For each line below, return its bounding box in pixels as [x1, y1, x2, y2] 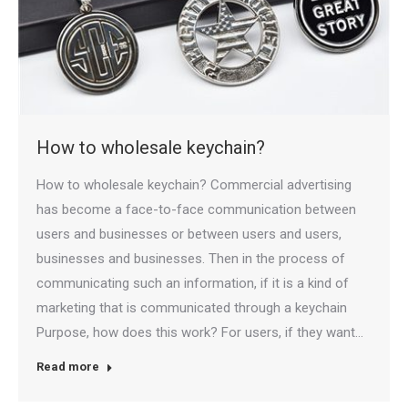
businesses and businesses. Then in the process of [36, 250, 345, 268]
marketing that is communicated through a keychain [36, 300, 347, 317]
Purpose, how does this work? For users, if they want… [36, 324, 363, 342]
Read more [36, 360, 99, 374]
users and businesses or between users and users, [36, 226, 342, 243]
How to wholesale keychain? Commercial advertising [36, 177, 352, 194]
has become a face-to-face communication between [36, 201, 356, 219]
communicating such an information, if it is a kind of [36, 275, 349, 292]
